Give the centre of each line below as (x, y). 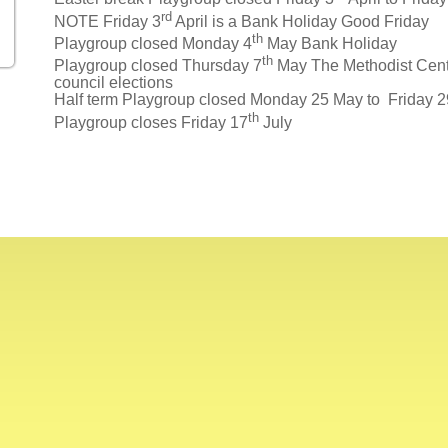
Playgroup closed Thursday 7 (158, 66)
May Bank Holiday (330, 43)
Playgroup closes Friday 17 (151, 122)
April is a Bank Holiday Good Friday (300, 21)
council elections (113, 83)
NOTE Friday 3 (107, 21)
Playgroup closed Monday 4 (153, 43)
